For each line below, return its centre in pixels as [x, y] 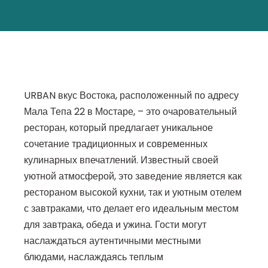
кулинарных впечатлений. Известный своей [121, 160]
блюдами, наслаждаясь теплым [94, 257]
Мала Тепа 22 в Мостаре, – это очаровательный [130, 112]
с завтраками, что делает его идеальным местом [131, 209]
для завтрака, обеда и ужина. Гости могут [115, 225]
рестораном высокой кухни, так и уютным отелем [133, 193]
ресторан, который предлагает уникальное [118, 128]
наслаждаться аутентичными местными [112, 241]
